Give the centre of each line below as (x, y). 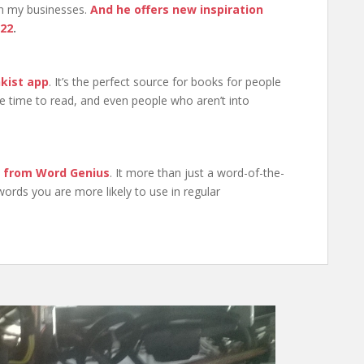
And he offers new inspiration (177, 10)
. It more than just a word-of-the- (197, 173)
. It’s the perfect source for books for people (165, 82)
